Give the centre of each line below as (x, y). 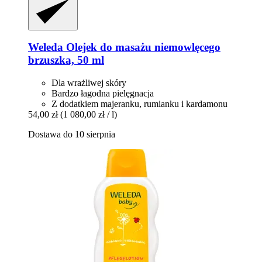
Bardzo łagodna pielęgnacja (103, 94)
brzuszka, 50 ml (66, 60)
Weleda (46, 47)
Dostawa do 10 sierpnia (72, 135)
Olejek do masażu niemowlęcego (142, 47)
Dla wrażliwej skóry (89, 83)
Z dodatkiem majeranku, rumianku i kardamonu (139, 104)
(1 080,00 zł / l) (89, 115)
